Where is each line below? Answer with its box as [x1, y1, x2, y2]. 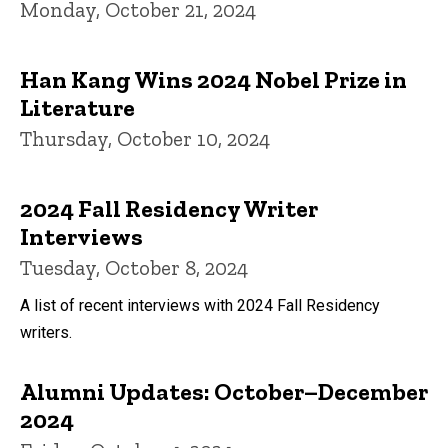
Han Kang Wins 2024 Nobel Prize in [20, 64, 407, 94]
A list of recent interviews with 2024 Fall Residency [20, 295, 380, 315]
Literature [20, 92, 135, 122]
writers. [20, 322, 72, 342]
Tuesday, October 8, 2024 [20, 254, 248, 280]
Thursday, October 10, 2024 [20, 125, 270, 151]
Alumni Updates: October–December [20, 376, 428, 406]
